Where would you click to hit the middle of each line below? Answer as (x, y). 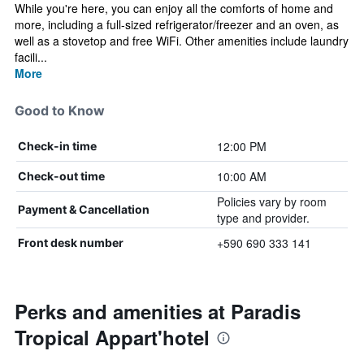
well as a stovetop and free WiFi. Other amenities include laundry (182, 41)
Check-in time (57, 146)
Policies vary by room (271, 201)
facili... (31, 57)
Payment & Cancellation (84, 209)
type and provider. (263, 218)
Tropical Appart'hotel (112, 337)
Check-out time (61, 176)
